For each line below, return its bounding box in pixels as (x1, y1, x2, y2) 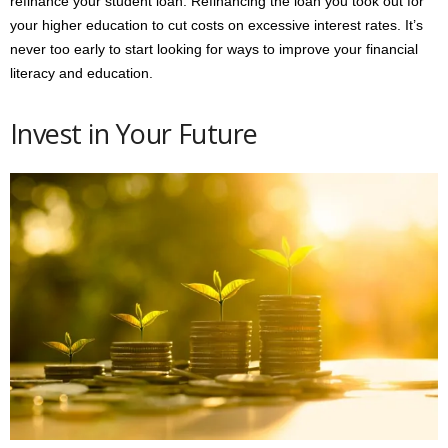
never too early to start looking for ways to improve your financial (10, 41, 418, 58)
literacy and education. (10, 65, 153, 82)
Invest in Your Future (10, 115, 258, 153)
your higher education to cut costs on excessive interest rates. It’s (10, 17, 423, 34)
